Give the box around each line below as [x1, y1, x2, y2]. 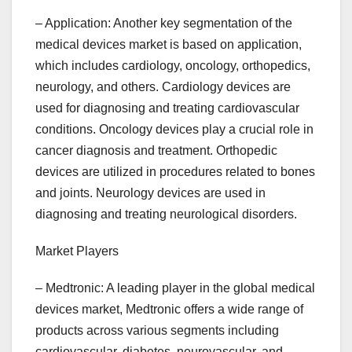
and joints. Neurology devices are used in [35, 186, 266, 200]
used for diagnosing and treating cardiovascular [35, 101, 299, 115]
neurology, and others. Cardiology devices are [35, 80, 291, 94]
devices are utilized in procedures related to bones [35, 165, 315, 179]
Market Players [35, 244, 119, 258]
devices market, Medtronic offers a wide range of [35, 302, 303, 317]
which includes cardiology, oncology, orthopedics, [35, 59, 310, 73]
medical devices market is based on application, [35, 38, 302, 52]
